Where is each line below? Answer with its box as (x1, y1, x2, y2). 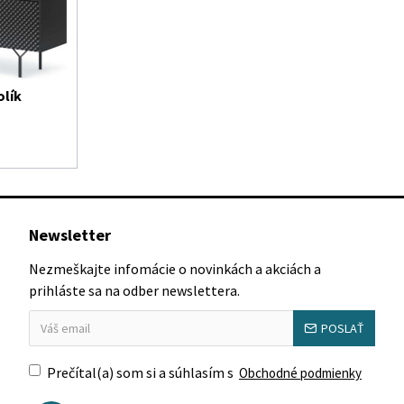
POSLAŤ (321, 320, 364, 336)
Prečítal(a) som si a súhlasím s (47, 363, 236, 381)
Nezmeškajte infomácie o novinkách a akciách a (29, 260, 321, 278)
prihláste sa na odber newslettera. (29, 281, 240, 299)
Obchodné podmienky (239, 364, 362, 381)
